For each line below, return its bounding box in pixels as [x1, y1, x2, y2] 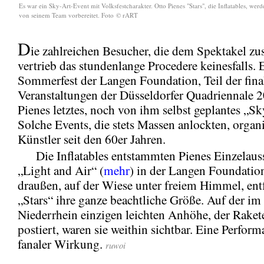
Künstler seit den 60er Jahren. [18, 130, 166, 147]
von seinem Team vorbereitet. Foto [19, 10, 116, 19]
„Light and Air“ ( [18, 161, 104, 179]
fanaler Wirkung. [18, 235, 105, 252]
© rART [116, 10, 138, 19]
